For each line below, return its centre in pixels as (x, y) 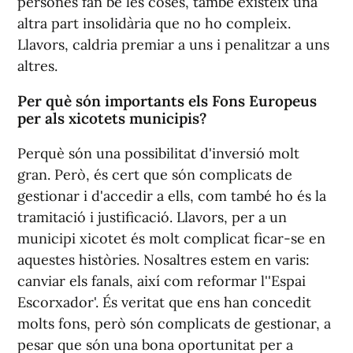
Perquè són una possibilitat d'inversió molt (158, 153)
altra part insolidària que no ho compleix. (154, 23)
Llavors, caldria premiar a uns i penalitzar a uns (173, 44)
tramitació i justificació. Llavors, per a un (152, 217)
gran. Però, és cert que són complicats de (155, 174)
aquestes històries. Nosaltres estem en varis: (163, 259)
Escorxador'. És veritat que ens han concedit (164, 302)
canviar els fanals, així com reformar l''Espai (162, 281)
